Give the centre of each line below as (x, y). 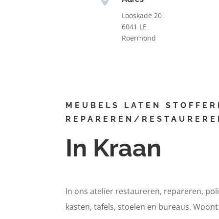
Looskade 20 (142, 15)
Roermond (139, 38)
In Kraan (114, 148)
